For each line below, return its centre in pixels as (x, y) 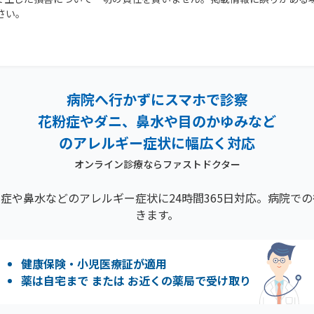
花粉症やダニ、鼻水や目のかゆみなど (157, 121)
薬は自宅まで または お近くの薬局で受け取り (136, 280)
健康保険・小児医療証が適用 (94, 263)
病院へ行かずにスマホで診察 (157, 99)
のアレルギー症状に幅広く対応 (157, 143)
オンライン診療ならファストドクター (157, 164)
